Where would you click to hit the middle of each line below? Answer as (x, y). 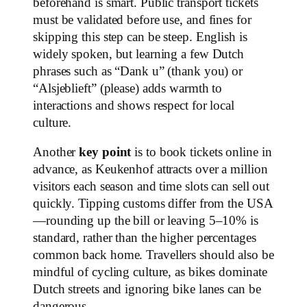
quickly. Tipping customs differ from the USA (153, 204)
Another (56, 152)
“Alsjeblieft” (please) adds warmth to (128, 88)
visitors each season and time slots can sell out (151, 186)
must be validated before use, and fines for (142, 20)
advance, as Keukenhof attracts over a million (150, 169)
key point (105, 152)
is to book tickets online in (201, 152)
